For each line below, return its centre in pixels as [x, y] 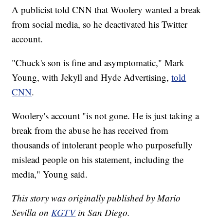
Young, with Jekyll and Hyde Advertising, [92, 77]
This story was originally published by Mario [96, 198]
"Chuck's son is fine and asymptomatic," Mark [98, 63]
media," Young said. [50, 174]
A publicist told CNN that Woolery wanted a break [107, 10]
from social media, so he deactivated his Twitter [100, 24]
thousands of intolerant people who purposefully [102, 145]
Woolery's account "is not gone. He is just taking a [106, 116]
